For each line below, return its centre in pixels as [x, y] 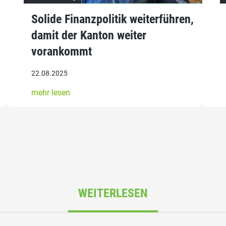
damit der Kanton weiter [89, 36]
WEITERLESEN [113, 193]
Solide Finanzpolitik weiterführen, [113, 19]
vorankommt [62, 52]
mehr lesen [51, 93]
